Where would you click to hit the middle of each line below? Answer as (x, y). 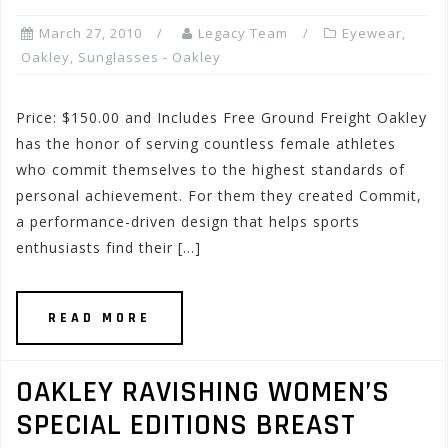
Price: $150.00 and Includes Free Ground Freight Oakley (221, 117)
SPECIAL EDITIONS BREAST (186, 425)
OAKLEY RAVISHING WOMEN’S (203, 392)
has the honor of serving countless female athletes (206, 143)
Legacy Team (243, 33)
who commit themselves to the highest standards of (210, 169)
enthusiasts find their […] (108, 247)
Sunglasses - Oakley (149, 57)
